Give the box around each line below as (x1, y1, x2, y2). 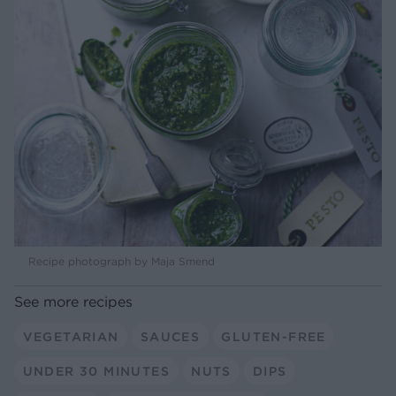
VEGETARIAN (22, 328, 119, 345)
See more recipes (14, 293, 133, 311)
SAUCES (140, 328, 201, 345)
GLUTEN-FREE (221, 328, 326, 345)
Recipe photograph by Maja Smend (28, 255, 215, 269)
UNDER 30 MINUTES (22, 362, 170, 379)
